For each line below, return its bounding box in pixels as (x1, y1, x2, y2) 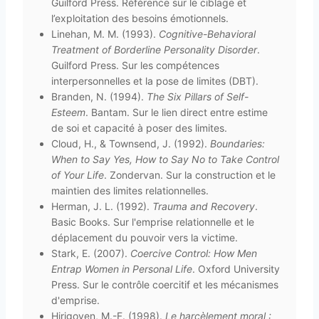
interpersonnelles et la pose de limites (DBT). (51, 74, 258, 87)
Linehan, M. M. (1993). (51, 27, 159, 40)
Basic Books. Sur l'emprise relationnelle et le (51, 215, 254, 228)
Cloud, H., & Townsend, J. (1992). (51, 137, 210, 150)
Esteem (51, 105, 85, 118)
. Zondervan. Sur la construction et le (104, 168, 276, 181)
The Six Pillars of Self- (147, 90, 249, 103)
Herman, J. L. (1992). (51, 199, 152, 212)
